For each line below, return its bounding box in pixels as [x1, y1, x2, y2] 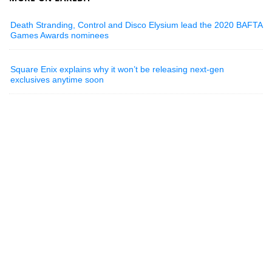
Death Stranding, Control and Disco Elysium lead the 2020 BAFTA [10, 20, 263, 30]
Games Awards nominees [10, 30, 109, 41]
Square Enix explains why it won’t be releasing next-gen [10, 64, 225, 75]
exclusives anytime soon [10, 75, 104, 85]
